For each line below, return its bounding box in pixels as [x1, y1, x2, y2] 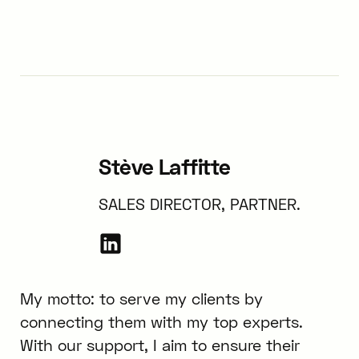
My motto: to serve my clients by [19, 289, 263, 309]
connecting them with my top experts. [19, 313, 303, 332]
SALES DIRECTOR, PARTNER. [99, 195, 301, 214]
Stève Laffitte [99, 153, 231, 180]
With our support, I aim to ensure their [19, 336, 300, 355]
